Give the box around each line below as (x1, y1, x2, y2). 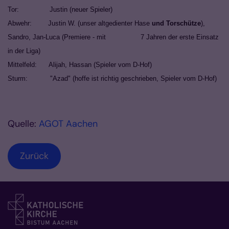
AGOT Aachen (39, 118, 98, 130)
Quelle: (8, 118, 39, 130)
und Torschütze (152, 19, 201, 28)
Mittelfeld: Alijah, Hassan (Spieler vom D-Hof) (8, 61, 152, 69)
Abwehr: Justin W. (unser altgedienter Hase (8, 19, 152, 28)
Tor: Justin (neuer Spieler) (8, 6, 112, 14)
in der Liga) (8, 47, 40, 55)
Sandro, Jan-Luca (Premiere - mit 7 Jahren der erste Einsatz (8, 33, 219, 41)
